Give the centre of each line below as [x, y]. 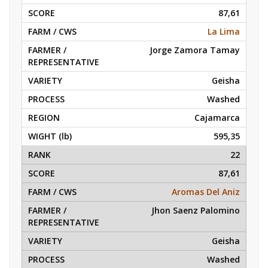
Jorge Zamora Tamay [195, 50]
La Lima [224, 31]
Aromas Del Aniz [206, 192]
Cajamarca [217, 118]
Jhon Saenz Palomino [196, 210]
